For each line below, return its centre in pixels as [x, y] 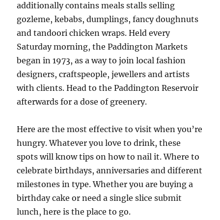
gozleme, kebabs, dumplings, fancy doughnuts [108, 19]
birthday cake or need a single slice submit [99, 198]
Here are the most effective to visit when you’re [110, 129]
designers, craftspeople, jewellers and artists [103, 74]
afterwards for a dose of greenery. [82, 102]
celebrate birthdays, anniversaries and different [110, 170]
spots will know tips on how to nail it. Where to [108, 157]
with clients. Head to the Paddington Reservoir [108, 88]
